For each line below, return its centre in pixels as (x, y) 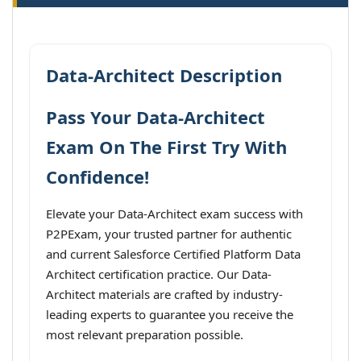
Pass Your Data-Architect (156, 117)
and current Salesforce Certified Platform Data (173, 254)
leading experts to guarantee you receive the (170, 314)
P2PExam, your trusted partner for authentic (169, 234)
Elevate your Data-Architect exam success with (174, 214)
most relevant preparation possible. (145, 334)
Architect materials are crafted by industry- (164, 294)
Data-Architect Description (164, 75)
